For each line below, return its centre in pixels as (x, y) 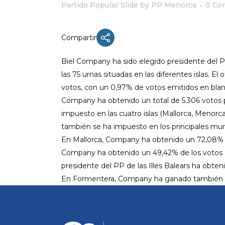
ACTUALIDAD (97, 50)
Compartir (79, 38)
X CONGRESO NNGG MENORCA (125, 69)
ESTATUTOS (95, 122)
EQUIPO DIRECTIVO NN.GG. (119, 88)
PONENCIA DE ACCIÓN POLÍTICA (127, 141)
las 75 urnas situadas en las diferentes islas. (136, 74)
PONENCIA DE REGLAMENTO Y (125, 115)
